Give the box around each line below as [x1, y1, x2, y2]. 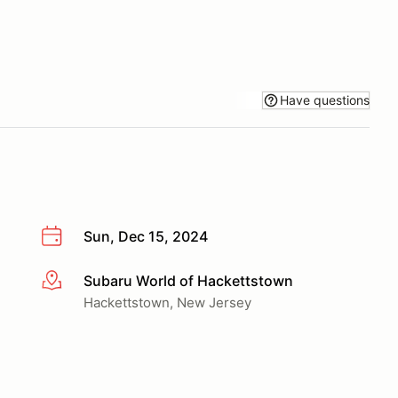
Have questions [280, 92, 370, 107]
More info [40, 272, 105, 291]
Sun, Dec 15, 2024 [84, 227, 208, 245]
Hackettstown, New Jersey [84, 293, 251, 311]
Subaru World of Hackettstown [84, 271, 293, 290]
